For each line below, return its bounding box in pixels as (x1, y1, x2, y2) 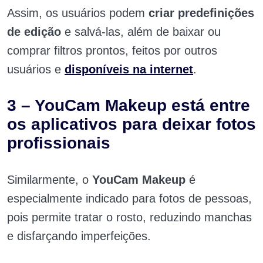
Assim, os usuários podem (7, 6, 149, 20)
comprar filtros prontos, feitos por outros (7, 44, 217, 58)
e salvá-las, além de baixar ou (61, 25, 221, 39)
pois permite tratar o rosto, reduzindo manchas (7, 211, 252, 224)
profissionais (7, 134, 110, 153)
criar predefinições (149, 6, 254, 20)
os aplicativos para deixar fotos (7, 115, 256, 134)
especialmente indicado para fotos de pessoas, (7, 192, 252, 205)
